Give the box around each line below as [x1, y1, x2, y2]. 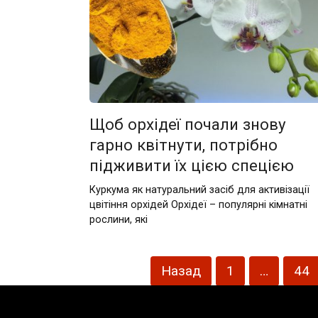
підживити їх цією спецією [89, 156, 294, 175]
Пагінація [86, 257, 136, 271]
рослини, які [89, 213, 148, 226]
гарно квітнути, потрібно [89, 136, 278, 154]
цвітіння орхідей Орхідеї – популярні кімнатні [89, 198, 307, 211]
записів [86, 274, 126, 288]
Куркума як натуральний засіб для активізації [89, 183, 309, 196]
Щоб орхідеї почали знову [89, 115, 286, 133]
